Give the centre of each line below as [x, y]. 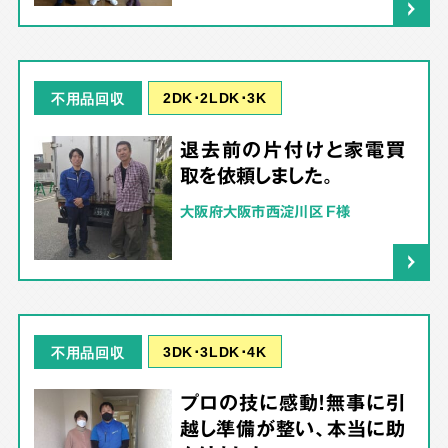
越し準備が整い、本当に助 [292, 428]
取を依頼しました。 [256, 174]
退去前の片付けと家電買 [292, 148]
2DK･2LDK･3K [215, 97]
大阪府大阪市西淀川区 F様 [265, 210]
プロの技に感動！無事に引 [292, 402]
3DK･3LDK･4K [215, 351]
